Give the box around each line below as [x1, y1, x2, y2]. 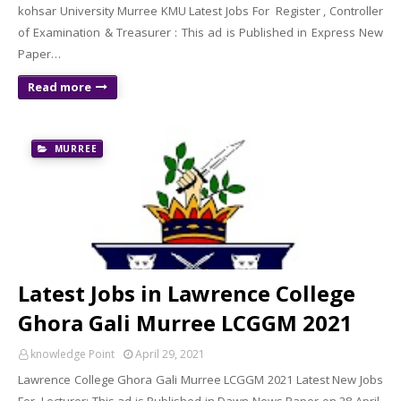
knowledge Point [30, 346, 115, 362]
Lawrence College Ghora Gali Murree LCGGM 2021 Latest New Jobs [18, 371, 383, 388]
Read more [28, 79, 91, 95]
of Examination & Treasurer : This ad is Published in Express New [18, 24, 383, 40]
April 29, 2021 [135, 346, 205, 362]
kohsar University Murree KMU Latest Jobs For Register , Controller [18, 3, 383, 19]
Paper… [18, 46, 61, 62]
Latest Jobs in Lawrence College [18, 278, 355, 308]
